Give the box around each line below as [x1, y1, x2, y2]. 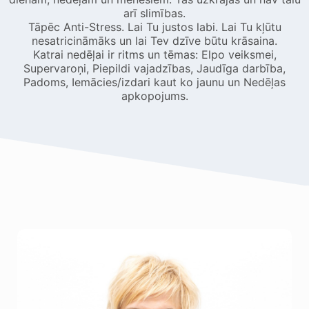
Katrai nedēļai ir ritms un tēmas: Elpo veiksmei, [32, 48, 277, 62]
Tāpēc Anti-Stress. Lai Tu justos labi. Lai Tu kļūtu [28, 20, 281, 34]
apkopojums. [121, 89, 188, 103]
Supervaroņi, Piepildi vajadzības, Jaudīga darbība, [23, 61, 286, 76]
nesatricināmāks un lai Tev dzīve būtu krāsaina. [32, 34, 277, 48]
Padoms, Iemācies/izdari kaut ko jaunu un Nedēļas [23, 75, 286, 90]
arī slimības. [123, 6, 186, 21]
